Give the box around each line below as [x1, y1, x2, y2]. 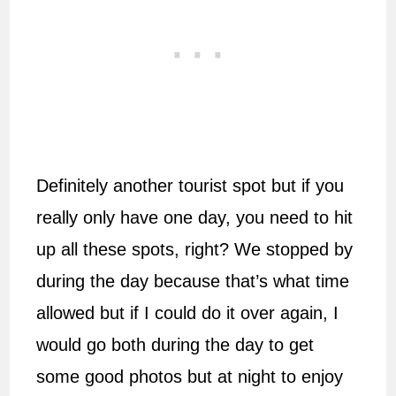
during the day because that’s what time [36, 271, 350, 292]
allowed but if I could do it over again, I [36, 303, 339, 324]
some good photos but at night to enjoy [36, 367, 344, 387]
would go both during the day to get [36, 335, 315, 355]
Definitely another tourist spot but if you [36, 176, 345, 196]
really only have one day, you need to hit [36, 208, 354, 228]
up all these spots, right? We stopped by [36, 240, 354, 260]
